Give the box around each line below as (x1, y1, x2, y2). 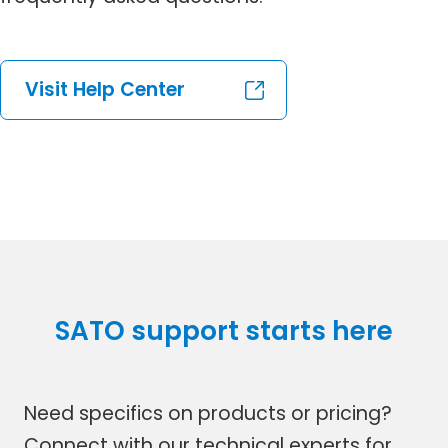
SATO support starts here (55, 312, 393, 350)
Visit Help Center (25, 76, 186, 104)
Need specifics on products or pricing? (23, 400, 392, 428)
